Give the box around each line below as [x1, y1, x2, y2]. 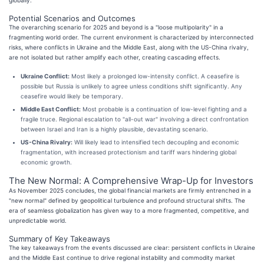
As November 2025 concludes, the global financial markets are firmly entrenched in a [9, 186, 251, 194]
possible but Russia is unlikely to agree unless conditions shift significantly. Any [21, 82, 242, 90]
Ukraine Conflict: [21, 72, 70, 80]
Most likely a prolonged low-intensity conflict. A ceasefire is [70, 72, 239, 80]
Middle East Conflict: [21, 105, 81, 113]
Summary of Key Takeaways [9, 233, 110, 243]
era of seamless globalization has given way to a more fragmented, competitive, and [9, 206, 249, 214]
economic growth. [21, 158, 72, 166]
